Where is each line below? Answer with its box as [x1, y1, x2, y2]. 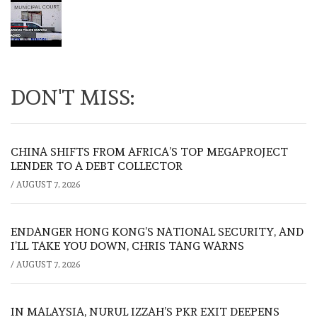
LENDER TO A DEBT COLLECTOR [11, 159, 183, 173]
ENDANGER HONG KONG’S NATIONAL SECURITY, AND [11, 225, 304, 239]
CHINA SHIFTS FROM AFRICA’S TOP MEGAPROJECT [11, 145, 288, 159]
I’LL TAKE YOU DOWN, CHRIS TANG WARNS [11, 239, 244, 253]
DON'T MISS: [11, 85, 134, 110]
